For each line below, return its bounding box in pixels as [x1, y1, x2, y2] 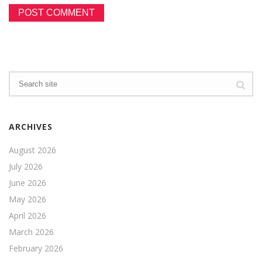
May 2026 [9, 193, 46, 205]
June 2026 [9, 177, 46, 188]
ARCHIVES [9, 120, 53, 132]
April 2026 [9, 209, 46, 221]
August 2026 [9, 144, 56, 156]
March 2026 [9, 226, 54, 237]
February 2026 [9, 242, 63, 254]
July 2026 [9, 160, 43, 172]
